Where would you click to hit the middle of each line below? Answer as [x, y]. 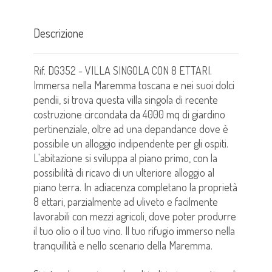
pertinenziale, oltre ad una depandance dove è [131, 128]
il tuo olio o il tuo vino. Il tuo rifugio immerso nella [134, 230]
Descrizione [59, 32]
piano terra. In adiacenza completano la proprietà [135, 187]
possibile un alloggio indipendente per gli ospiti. [131, 143]
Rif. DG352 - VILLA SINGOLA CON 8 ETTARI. [123, 70]
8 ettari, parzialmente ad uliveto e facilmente [126, 201]
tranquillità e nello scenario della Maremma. [123, 245]
